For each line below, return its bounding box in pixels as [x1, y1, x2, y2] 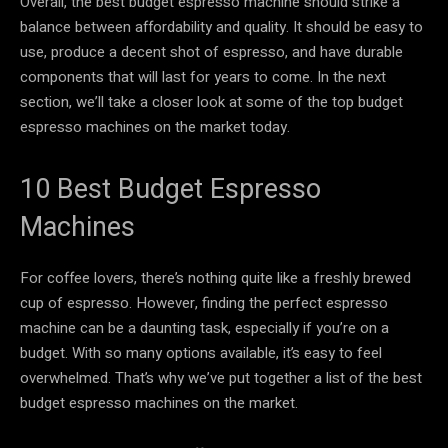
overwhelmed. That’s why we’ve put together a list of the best [20, 366, 422, 389]
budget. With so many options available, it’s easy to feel [20, 341, 382, 364]
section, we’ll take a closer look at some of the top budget [20, 90, 403, 113]
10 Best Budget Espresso [20, 172, 321, 205]
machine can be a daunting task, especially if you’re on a [20, 316, 389, 339]
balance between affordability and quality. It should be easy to [20, 15, 423, 38]
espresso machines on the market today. [20, 115, 290, 138]
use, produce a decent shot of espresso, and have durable [20, 40, 403, 63]
